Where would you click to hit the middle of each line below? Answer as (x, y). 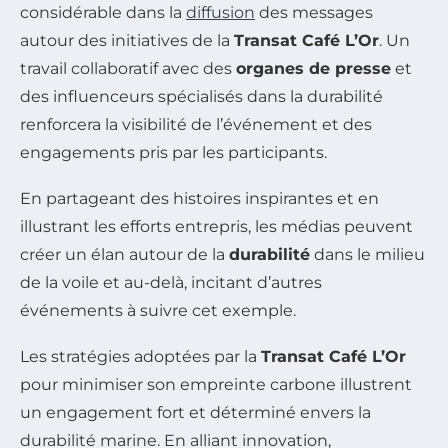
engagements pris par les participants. (173, 152)
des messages (314, 12)
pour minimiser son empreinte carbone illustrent (216, 384)
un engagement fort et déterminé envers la (195, 412)
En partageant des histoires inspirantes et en (199, 198)
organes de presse (313, 68)
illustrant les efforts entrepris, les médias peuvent (216, 226)
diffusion (220, 12)
